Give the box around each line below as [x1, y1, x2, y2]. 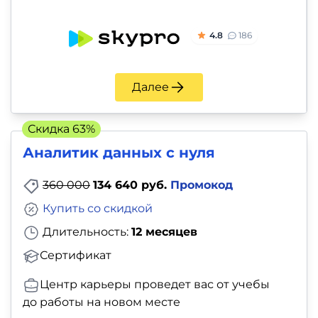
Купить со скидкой [43, 202, 153, 216]
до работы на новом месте [23, 295, 180, 309]
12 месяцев [131, 225, 197, 239]
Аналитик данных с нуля [23, 144, 215, 162]
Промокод [170, 178, 233, 192]
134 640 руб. [93, 178, 170, 192]
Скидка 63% [28, 122, 95, 136]
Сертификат [40, 248, 111, 263]
